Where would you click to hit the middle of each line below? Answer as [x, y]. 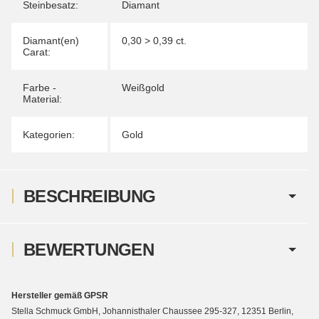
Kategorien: [49, 134]
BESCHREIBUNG [90, 196]
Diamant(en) [51, 40]
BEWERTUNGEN [89, 249]
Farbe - [40, 87]
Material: [42, 99]
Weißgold [143, 87]
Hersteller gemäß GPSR [60, 295]
